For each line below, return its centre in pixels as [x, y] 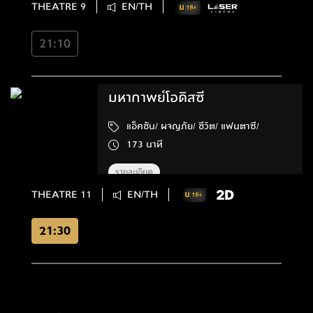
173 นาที [155, 144]
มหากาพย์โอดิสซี [157, 97]
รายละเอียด [134, 172]
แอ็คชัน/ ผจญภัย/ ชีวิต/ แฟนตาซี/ [240, 126]
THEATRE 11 [61, 194]
